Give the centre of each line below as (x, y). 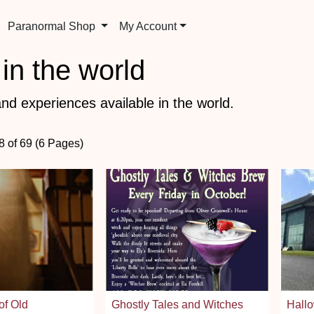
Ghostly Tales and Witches (177, 304)
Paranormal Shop (53, 26)
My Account (148, 26)
